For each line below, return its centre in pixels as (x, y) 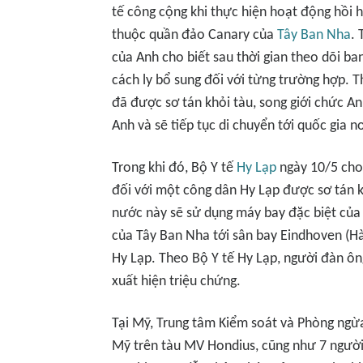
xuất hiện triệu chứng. (176, 282)
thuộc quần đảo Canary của (194, 35)
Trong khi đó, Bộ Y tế (174, 168)
